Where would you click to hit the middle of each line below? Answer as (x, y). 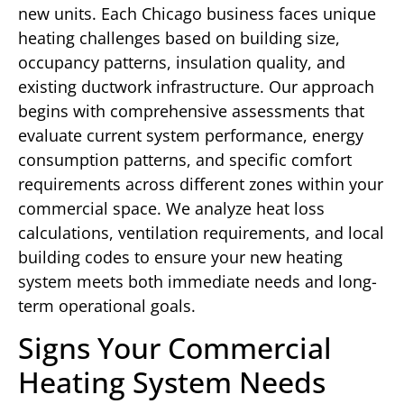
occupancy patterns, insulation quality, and (182, 62)
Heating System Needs (172, 382)
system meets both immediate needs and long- (197, 281)
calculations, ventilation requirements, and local (201, 232)
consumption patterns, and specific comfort (185, 159)
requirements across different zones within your (201, 184)
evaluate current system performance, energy (191, 135)
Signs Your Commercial (175, 348)
